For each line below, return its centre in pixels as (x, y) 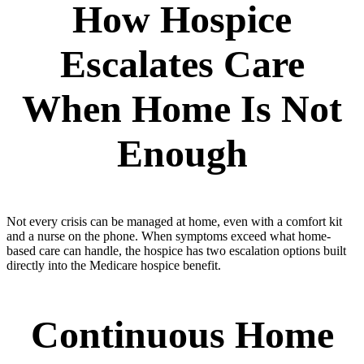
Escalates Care (182, 64)
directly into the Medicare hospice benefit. (114, 266)
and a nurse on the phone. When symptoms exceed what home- (169, 236)
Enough (182, 154)
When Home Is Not (182, 109)
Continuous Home (182, 335)
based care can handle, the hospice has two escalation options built (176, 251)
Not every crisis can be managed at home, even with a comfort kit (174, 222)
